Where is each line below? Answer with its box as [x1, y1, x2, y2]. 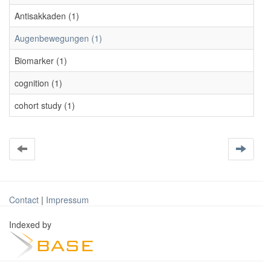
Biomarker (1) [15, 54, 67, 67]
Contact [9, 194, 39, 206]
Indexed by [9, 218, 54, 230]
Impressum [46, 194, 89, 206]
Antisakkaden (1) [15, 10, 79, 22]
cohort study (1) [15, 99, 75, 111]
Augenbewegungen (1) [15, 32, 102, 44]
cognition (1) [15, 77, 62, 89]
